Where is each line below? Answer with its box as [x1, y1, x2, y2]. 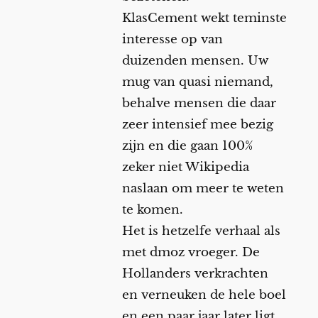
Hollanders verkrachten [121, 266, 268, 282]
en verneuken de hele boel [121, 287, 286, 303]
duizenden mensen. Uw [121, 53, 268, 69]
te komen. [121, 202, 183, 218]
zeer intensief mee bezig [121, 117, 273, 133]
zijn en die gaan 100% [121, 138, 253, 154]
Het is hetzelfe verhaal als [121, 224, 280, 239]
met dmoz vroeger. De [121, 245, 260, 261]
